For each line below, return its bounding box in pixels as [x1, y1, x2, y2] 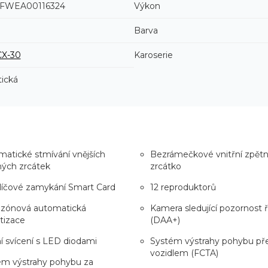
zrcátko [150, 160, 181, 172]
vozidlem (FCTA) [150, 247, 218, 258]
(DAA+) [150, 214, 180, 226]
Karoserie [134, 49, 173, 60]
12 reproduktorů [150, 181, 216, 193]
